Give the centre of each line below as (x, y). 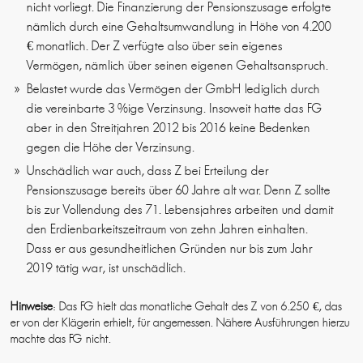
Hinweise (32, 307)
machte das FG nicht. (61, 339)
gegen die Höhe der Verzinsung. (111, 147)
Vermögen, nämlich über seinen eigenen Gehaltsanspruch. (178, 66)
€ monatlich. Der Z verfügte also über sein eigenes (155, 46)
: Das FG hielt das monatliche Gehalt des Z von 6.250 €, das (198, 307)
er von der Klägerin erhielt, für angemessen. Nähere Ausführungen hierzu (181, 323)
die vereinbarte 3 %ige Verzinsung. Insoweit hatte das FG (175, 109)
